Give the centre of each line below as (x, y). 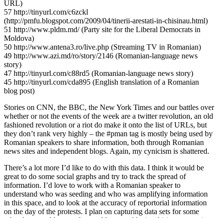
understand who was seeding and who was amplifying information (106, 194)
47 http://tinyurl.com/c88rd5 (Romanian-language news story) (99, 73)
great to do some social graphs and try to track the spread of (95, 176)
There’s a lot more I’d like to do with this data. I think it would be (104, 167)
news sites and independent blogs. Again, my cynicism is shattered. (107, 151)
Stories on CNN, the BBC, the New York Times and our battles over (109, 107)
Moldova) (19, 38)
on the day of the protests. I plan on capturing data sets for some (101, 211)
